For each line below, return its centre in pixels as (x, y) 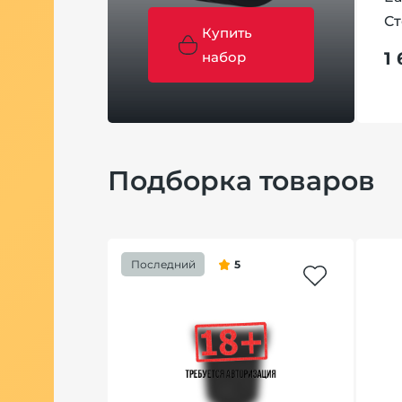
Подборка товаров (241, 180)
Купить (227, 32)
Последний (163, 264)
